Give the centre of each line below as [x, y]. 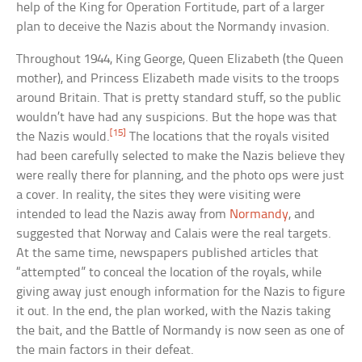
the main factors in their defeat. [105, 351]
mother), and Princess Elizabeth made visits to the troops [178, 79]
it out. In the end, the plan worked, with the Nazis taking [174, 312]
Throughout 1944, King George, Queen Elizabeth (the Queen [180, 60]
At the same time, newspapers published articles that [168, 254]
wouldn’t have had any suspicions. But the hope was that [177, 118]
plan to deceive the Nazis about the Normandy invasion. [173, 27]
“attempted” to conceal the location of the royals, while [169, 273]
